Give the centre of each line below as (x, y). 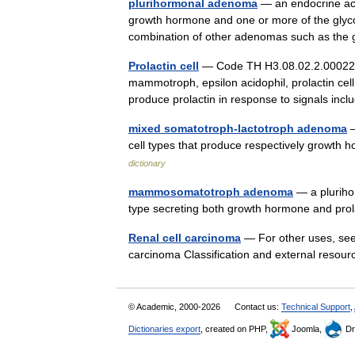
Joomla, (307, 329)
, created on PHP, (235, 329)
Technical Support (316, 307)
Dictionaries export (164, 329)
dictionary (147, 163)
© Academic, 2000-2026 (176, 307)
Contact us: (258, 307)
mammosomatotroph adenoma (211, 192)
